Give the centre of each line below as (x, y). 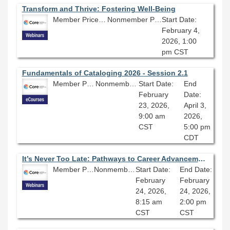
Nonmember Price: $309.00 (133, 83)
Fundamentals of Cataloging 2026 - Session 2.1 (105, 73)
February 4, (180, 30)
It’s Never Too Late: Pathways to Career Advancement (202, 158)
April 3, (195, 105)
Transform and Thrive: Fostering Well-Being (99, 8)
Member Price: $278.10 (90, 83)
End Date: (196, 169)
